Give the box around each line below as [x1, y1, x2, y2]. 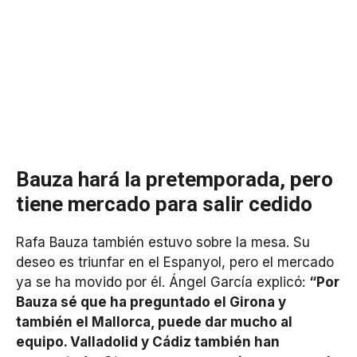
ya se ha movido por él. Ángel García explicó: [16, 274, 309, 291]
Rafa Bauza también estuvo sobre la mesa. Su [16, 234, 310, 251]
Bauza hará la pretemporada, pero [16, 167, 333, 192]
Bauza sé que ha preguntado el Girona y [16, 294, 286, 311]
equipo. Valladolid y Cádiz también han [16, 334, 280, 351]
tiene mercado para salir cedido [16, 192, 312, 217]
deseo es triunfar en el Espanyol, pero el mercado [16, 254, 334, 271]
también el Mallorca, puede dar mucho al [16, 314, 292, 331]
